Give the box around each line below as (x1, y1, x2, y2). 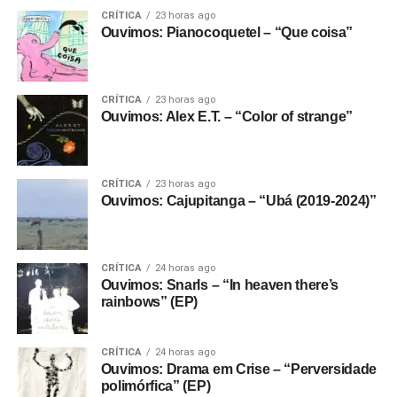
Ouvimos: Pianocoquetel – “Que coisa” (100, 24, 354, 40)
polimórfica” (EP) (100, 378, 211, 393)
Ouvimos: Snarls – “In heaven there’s (100, 276, 339, 292)
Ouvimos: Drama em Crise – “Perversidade (100, 361, 378, 377)
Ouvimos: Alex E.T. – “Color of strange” (100, 108, 354, 124)
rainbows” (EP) (100, 293, 198, 309)
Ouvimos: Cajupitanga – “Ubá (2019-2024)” (100, 192, 377, 208)
